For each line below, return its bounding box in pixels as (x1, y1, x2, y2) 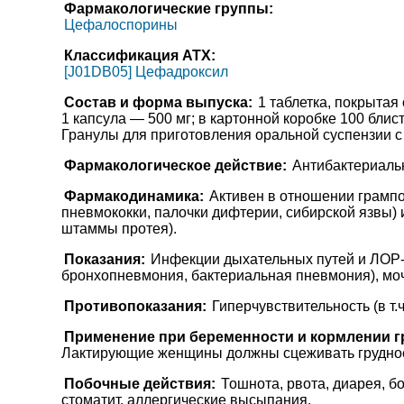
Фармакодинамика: (63, 188, 204, 204)
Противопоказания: (63, 298, 207, 314)
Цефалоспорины (63, 17, 178, 32)
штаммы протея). (60, 221, 177, 236)
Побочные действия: (63, 376, 216, 391)
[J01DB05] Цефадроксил (63, 64, 228, 79)
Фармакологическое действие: (63, 158, 287, 173)
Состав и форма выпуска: (63, 95, 252, 110)
